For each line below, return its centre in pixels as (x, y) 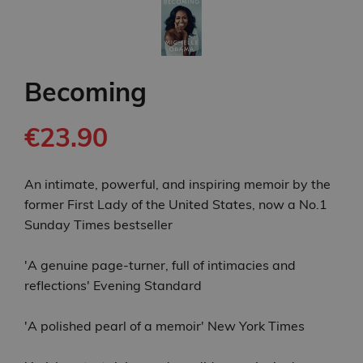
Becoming (85, 92)
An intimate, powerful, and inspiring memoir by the (177, 184)
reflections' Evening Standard (113, 286)
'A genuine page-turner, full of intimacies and (160, 265)
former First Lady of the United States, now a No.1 (176, 205)
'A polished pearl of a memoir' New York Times (164, 326)
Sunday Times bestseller (98, 225)
